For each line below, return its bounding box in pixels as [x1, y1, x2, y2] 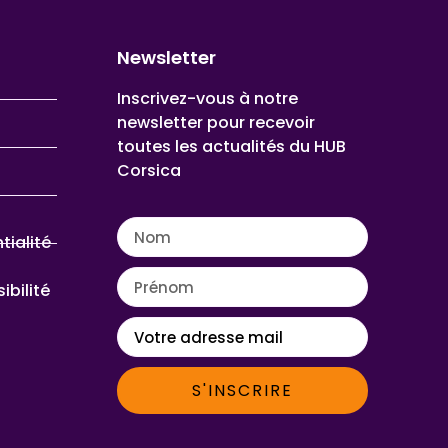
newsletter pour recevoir [117, 111, 315, 135]
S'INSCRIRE [192, 378, 293, 402]
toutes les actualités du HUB [117, 135, 346, 159]
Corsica [117, 159, 181, 183]
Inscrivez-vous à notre [117, 87, 298, 111]
